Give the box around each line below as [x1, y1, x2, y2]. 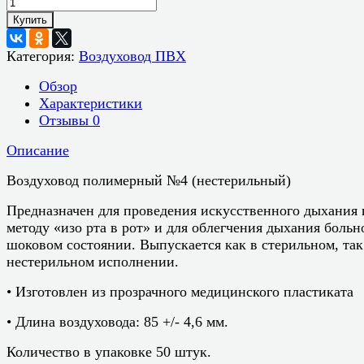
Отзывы [39, 111, 93, 128]
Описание [6, 141, 69, 158]
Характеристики [39, 94, 142, 111]
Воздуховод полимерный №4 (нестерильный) [6, 171, 291, 188]
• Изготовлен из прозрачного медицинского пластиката [6, 283, 353, 300]
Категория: [6, 47, 79, 64]
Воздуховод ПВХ [79, 47, 186, 64]
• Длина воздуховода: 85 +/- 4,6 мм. [6, 313, 228, 330]
